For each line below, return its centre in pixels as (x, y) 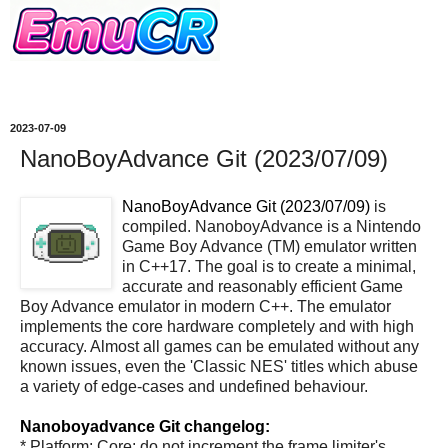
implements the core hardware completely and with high (217, 326)
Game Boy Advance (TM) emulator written (269, 246)
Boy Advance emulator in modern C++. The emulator (205, 306)
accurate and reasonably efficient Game (262, 286)
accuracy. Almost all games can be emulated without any (219, 346)
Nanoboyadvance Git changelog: (145, 426)
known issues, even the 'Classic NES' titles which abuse (219, 366)
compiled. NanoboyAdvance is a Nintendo (271, 226)
